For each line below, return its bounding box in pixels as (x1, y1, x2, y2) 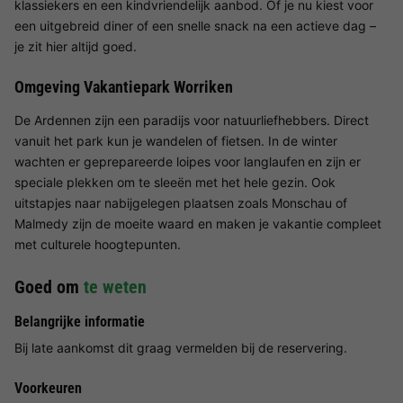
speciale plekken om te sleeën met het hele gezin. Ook (14, 175, 336, 190)
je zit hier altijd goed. (14, 39, 137, 54)
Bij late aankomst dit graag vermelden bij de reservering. (14, 340, 347, 355)
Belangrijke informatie (14, 313, 145, 330)
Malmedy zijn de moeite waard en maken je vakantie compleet (14, 216, 381, 231)
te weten (84, 276, 147, 298)
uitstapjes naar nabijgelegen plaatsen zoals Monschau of (14, 195, 347, 210)
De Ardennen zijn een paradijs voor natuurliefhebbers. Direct (14, 112, 369, 128)
